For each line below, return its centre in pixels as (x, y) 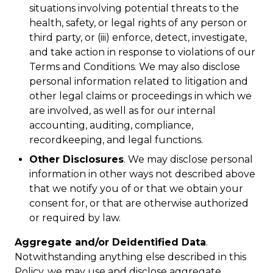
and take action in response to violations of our (142, 52)
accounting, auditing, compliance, (111, 125)
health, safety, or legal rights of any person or (138, 23)
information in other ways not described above (142, 174)
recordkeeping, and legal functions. (116, 140)
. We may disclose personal (188, 159)
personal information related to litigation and (139, 81)
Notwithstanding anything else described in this (130, 257)
